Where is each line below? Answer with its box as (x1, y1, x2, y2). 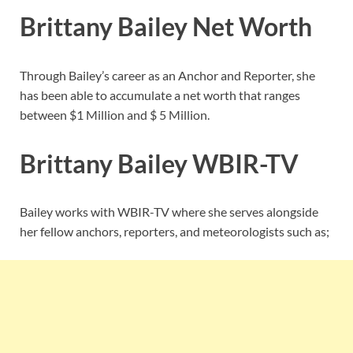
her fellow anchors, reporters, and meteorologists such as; (20, 224, 329, 240)
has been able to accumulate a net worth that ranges (20, 87, 300, 102)
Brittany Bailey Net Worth (20, 10, 312, 42)
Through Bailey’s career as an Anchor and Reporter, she (20, 67, 315, 83)
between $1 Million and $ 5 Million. (20, 106, 210, 122)
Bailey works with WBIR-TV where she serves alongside (20, 204, 318, 220)
